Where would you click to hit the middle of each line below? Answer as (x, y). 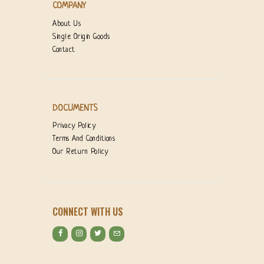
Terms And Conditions (84, 139)
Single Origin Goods (81, 37)
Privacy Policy (74, 126)
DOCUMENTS (75, 108)
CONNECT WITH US (88, 211)
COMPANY (69, 6)
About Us (67, 24)
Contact (64, 50)
